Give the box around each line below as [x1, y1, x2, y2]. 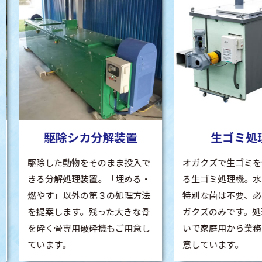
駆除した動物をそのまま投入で [20, 156, 144, 169]
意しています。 [175, 238, 237, 251]
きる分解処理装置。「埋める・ [20, 173, 144, 185]
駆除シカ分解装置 [36, 129, 130, 146]
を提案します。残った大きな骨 [20, 205, 143, 218]
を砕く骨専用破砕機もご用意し [20, 222, 144, 235]
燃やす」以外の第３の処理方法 [20, 189, 144, 202]
